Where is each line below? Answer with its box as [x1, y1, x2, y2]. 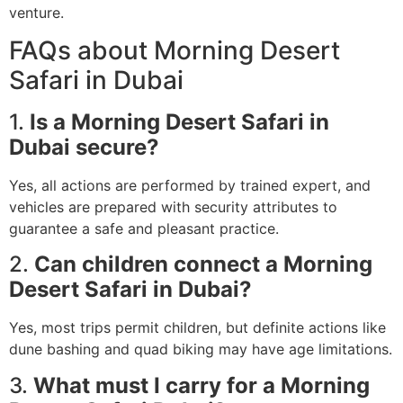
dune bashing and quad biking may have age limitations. [9, 340, 392, 359]
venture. [9, 3, 64, 22]
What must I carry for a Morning [33, 372, 370, 399]
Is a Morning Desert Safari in [30, 109, 329, 135]
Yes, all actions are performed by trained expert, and [9, 176, 371, 194]
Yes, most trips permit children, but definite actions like [9, 318, 386, 337]
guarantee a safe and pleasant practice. [9, 219, 279, 237]
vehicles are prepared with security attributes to [9, 198, 337, 216]
